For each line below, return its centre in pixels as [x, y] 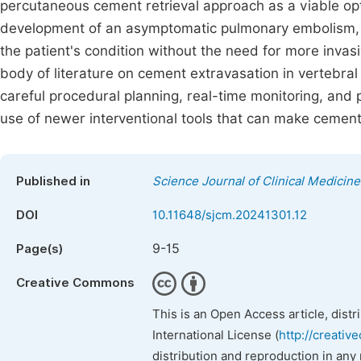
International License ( [216, 335]
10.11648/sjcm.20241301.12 [230, 215]
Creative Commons [75, 283]
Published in [53, 181]
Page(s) [39, 249]
